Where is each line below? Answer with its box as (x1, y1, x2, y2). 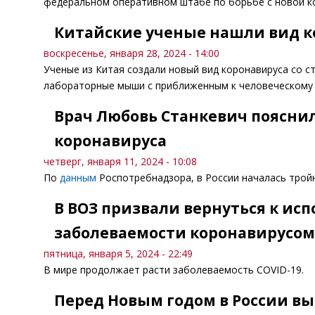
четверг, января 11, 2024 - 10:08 (44, 155, 197, 168)
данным (60, 171, 96, 184)
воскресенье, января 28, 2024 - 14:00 (44, 46, 219, 60)
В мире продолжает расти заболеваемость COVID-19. (44, 263, 304, 276)
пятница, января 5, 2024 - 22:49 (44, 247, 193, 260)
